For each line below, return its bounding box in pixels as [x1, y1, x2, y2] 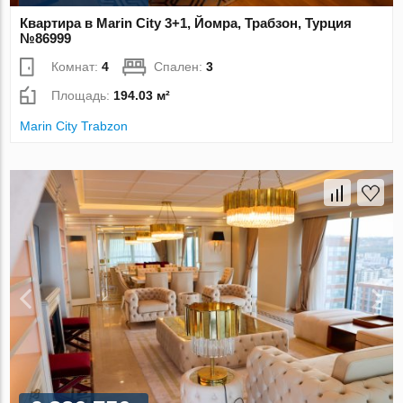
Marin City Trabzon [20, 119, 129, 134]
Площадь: [51, 88, 114, 103]
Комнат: [51, 59, 103, 75]
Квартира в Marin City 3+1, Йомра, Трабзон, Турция [20, 15, 353, 31]
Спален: [154, 59, 207, 75]
